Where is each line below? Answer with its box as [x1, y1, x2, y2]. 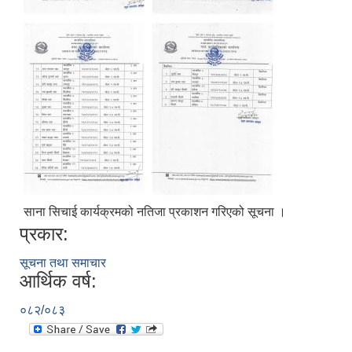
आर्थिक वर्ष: [20, 270, 97, 292]
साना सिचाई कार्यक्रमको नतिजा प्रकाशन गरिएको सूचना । [24, 205, 286, 219]
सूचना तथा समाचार [20, 256, 106, 270]
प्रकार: [20, 223, 68, 245]
